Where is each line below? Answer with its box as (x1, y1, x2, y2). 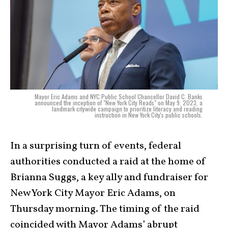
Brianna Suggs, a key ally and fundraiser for (10, 170, 208, 185)
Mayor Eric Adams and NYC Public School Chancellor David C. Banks (35, 92, 203, 101)
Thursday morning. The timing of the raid (10, 202, 199, 217)
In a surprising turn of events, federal (10, 139, 181, 154)
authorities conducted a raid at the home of (10, 155, 206, 169)
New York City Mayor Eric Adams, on (10, 186, 176, 201)
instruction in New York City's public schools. (95, 110, 203, 120)
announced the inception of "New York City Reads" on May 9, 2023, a (35, 98, 203, 107)
